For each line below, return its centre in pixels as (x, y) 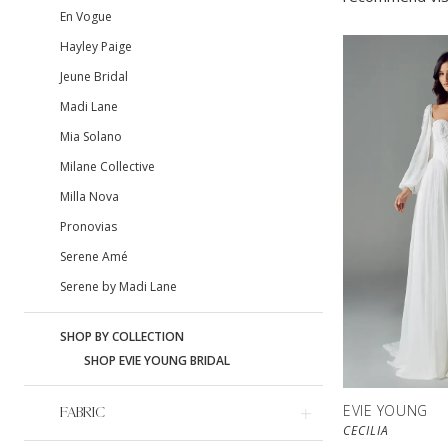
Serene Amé (94, 257)
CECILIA (366, 431)
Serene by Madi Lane (118, 287)
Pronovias (88, 227)
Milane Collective (107, 167)
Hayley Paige (96, 47)
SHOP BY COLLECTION (122, 337)
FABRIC (82, 413)
